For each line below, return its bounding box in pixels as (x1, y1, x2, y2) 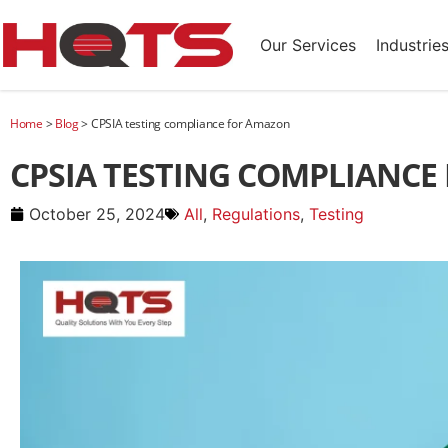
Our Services (259, 35, 356, 55)
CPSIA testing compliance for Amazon (90, 115, 290, 132)
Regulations (212, 204, 300, 224)
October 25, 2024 (29, 204, 165, 224)
